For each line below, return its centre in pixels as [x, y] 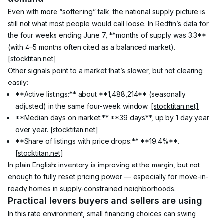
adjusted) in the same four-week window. [83, 106]
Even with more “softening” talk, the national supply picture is [108, 12]
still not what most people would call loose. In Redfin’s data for [109, 23]
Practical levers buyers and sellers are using [105, 201]
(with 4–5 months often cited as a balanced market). [93, 47]
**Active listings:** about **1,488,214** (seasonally [101, 94]
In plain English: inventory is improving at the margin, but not [105, 165]
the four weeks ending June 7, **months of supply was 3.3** [108, 35]
